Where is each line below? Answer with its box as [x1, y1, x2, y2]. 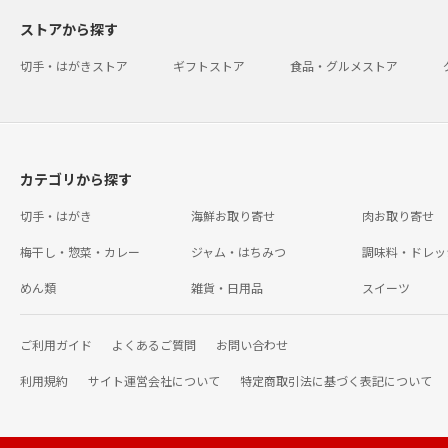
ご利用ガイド [20, 335, 92, 353]
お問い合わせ [216, 335, 288, 353]
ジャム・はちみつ [190, 242, 286, 260]
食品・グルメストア [290, 56, 398, 74]
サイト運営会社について [88, 371, 220, 389]
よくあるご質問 [112, 335, 196, 353]
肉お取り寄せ [361, 206, 434, 224]
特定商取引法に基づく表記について [240, 371, 432, 389]
